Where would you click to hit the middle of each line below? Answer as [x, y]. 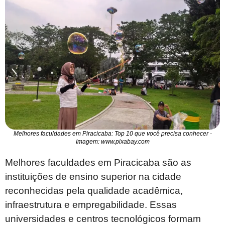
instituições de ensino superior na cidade [93, 177]
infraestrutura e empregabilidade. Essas [91, 205]
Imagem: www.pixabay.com [113, 142]
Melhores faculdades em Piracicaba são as [98, 163]
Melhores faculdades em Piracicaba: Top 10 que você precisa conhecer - [113, 134]
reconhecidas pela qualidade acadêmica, [94, 191]
